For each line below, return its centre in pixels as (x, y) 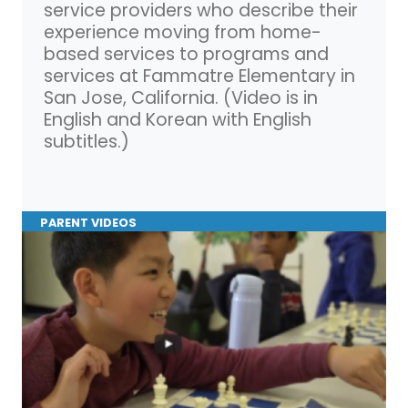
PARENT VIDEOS (88, 222)
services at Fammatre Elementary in (199, 76)
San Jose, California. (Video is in (181, 97)
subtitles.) (87, 141)
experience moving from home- (183, 32)
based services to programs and (186, 54)
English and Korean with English (178, 119)
